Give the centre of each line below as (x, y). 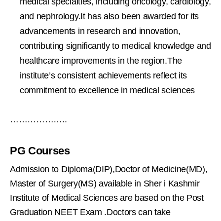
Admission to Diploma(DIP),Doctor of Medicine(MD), (109, 169)
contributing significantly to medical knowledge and (115, 46)
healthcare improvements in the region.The (101, 61)
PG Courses (40, 151)
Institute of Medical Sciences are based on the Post (107, 198)
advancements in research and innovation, (100, 31)
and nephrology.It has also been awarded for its (109, 17)
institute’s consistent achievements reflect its (103, 76)
